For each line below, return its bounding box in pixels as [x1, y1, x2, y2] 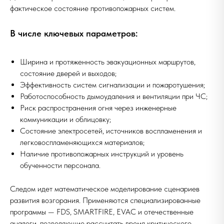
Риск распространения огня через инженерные [20, 103, 176, 112]
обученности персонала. [20, 160, 100, 170]
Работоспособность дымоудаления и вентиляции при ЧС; [20, 91, 207, 101]
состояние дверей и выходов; [20, 68, 116, 78]
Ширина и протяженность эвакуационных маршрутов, [20, 57, 195, 66]
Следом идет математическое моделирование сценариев [10, 184, 199, 193]
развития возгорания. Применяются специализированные [10, 195, 200, 205]
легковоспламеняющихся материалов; [20, 137, 144, 147]
